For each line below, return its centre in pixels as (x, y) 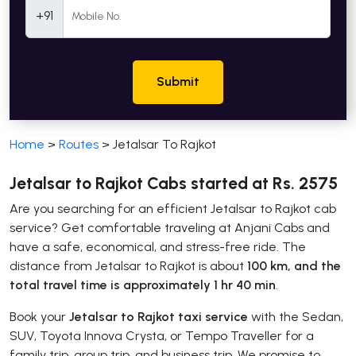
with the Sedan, (296, 316)
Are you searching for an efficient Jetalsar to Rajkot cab (173, 208)
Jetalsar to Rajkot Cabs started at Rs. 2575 (174, 183)
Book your (39, 316)
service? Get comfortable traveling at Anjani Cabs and (170, 227)
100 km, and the (294, 265)
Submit (178, 82)
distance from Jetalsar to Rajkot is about (128, 265)
